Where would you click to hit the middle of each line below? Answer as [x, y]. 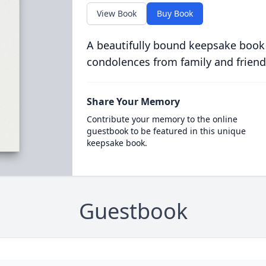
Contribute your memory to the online [162, 119]
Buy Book [175, 13]
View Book [116, 13]
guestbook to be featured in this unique [166, 131]
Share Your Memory [133, 102]
